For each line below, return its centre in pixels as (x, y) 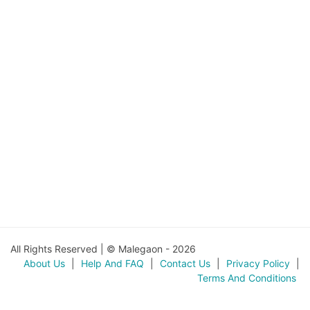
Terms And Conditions (247, 278)
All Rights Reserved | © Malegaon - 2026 (103, 249)
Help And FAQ (112, 263)
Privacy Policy (258, 263)
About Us (44, 263)
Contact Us (185, 263)
